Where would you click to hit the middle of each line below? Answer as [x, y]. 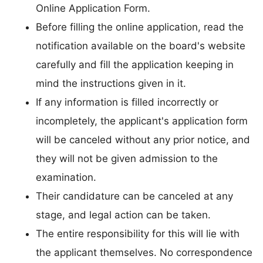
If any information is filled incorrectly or [127, 102]
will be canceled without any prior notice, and [143, 140]
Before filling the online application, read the [140, 27]
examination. [68, 178]
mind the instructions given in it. [111, 84]
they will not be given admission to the [127, 159]
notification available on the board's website [141, 46]
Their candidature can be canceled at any [134, 196]
